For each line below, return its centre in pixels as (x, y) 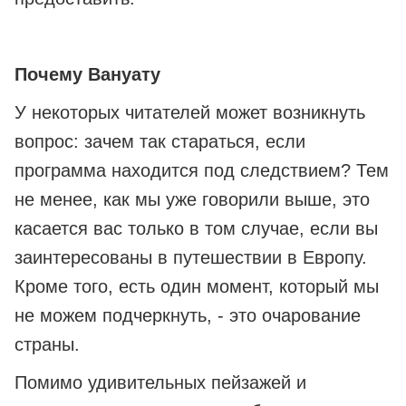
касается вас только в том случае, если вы (196, 229)
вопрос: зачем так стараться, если (160, 142)
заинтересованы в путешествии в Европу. (191, 258)
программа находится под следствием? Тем (202, 171)
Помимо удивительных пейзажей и (160, 383)
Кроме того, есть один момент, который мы (197, 287)
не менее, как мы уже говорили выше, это (192, 200)
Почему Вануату (87, 75)
